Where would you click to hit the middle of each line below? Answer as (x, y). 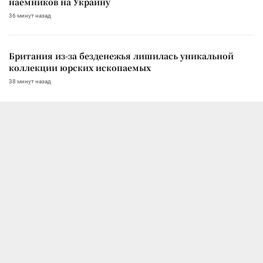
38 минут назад (30, 81)
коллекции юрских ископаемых (80, 67)
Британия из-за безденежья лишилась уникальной (121, 55)
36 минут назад (30, 15)
